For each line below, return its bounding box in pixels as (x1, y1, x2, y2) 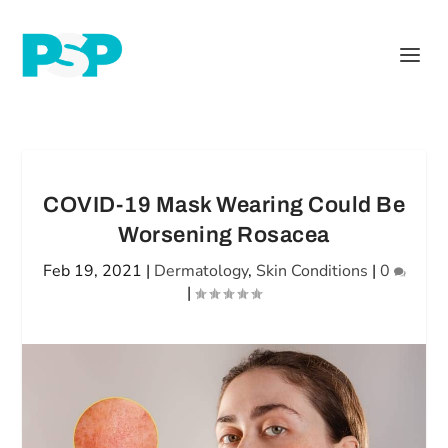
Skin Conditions (255, 260, 368, 282)
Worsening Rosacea (118, 223, 330, 247)
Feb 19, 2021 (42, 260, 142, 282)
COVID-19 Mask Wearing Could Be (43, 193, 405, 217)
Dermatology (153, 260, 248, 282)
